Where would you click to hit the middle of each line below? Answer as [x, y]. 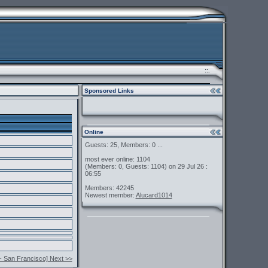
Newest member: [110, 195]
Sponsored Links [108, 91]
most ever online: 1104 [117, 159]
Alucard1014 [154, 195]
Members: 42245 [109, 188]
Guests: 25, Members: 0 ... [124, 145]
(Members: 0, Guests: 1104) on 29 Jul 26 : [146, 166]
